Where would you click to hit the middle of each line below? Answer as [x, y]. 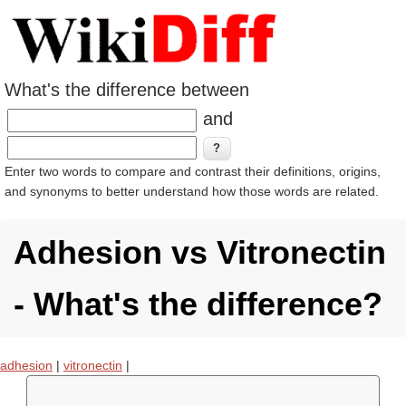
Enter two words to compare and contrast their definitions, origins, [193, 171]
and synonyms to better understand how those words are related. [192, 191]
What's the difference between [127, 90]
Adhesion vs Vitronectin [200, 252]
